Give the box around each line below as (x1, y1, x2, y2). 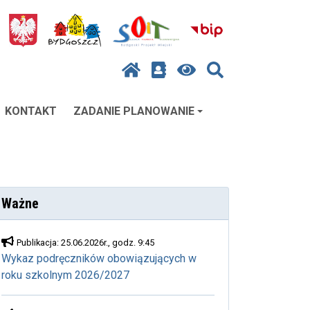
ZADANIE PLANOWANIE (73, 104, 194, 118)
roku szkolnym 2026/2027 (1, 268, 129, 282)
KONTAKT (5, 104, 57, 118)
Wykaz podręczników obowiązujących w (1, 252, 197, 265)
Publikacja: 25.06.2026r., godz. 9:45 (17, 237, 154, 248)
